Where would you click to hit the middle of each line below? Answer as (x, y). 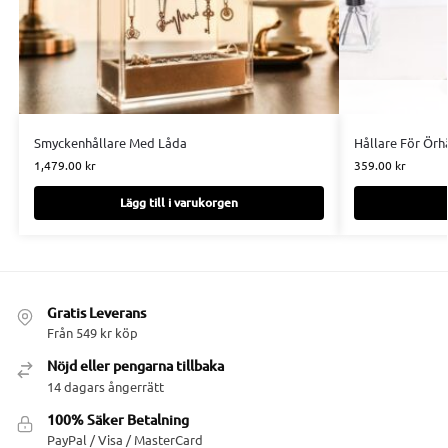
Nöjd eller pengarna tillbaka (135, 366)
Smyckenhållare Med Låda (110, 142)
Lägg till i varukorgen (178, 202)
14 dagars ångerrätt (105, 386)
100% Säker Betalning (118, 419)
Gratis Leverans (96, 312)
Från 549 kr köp (92, 333)
